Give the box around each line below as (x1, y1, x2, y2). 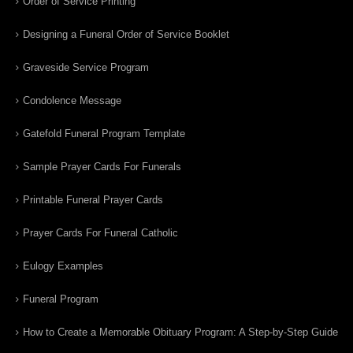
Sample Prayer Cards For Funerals (23, 160, 181, 173)
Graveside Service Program (23, 61, 149, 73)
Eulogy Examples (23, 259, 103, 272)
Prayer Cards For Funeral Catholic (23, 226, 178, 239)
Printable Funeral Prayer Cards (23, 193, 163, 206)
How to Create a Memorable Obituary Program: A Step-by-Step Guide (23, 325, 338, 338)
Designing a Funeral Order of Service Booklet (23, 28, 229, 40)
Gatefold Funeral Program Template (23, 127, 185, 139)
